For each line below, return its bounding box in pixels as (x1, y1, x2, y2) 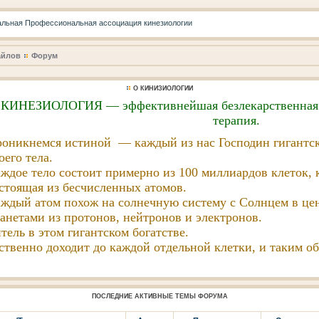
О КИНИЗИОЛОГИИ (133, 85, 193, 92)
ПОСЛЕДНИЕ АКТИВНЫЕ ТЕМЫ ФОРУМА (92, 293, 228, 300)
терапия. (212, 113, 260, 127)
